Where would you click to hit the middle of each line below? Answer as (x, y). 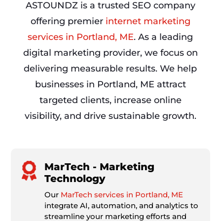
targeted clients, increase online (110, 100)
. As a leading (164, 37)
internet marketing (148, 21)
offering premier (68, 21)
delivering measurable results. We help (110, 69)
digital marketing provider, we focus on (110, 53)
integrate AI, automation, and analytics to (121, 206)
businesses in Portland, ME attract (110, 85)
